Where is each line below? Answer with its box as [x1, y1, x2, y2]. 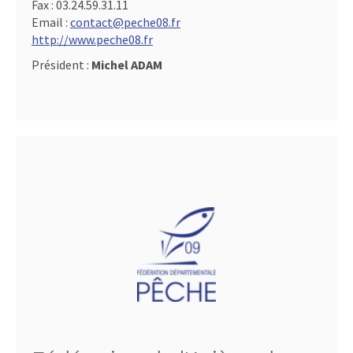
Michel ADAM [91, 57, 162, 72]
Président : [32, 57, 91, 72]
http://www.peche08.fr [32, 32, 153, 47]
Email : [32, 14, 70, 30]
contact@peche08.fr [70, 14, 180, 30]
